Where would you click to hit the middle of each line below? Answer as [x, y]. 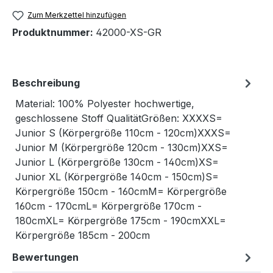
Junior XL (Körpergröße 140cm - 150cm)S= [117, 177]
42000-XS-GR [129, 33]
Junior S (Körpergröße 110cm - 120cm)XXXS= [123, 133]
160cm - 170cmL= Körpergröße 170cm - [108, 206]
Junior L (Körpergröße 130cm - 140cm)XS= [117, 162]
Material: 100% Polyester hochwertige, [105, 104]
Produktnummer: [54, 33]
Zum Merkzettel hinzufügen [77, 15]
